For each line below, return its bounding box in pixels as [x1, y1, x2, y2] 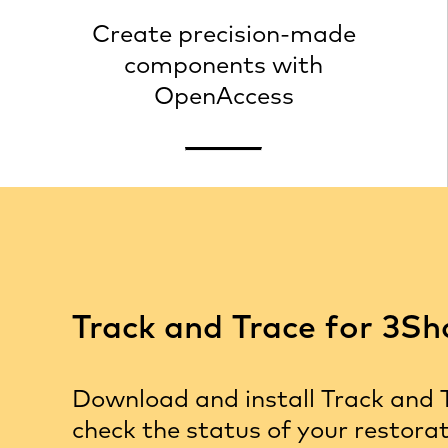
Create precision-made [91, 18, 356, 48]
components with [124, 49, 323, 79]
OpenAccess [153, 80, 294, 110]
